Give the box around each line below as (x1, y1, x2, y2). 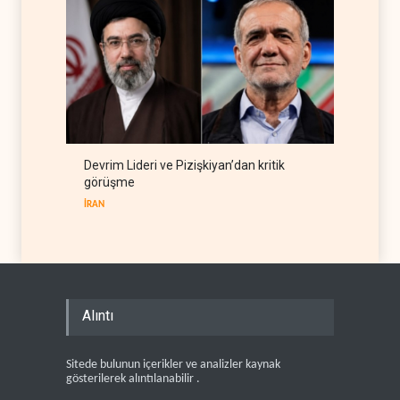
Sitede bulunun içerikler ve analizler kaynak (66, 357, 280, 371)
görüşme (84, 174, 135, 189)
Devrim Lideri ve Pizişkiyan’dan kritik (84, 157, 285, 172)
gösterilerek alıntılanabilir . (66, 371, 200, 386)
